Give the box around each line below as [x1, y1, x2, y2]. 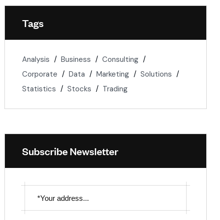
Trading [103, 84, 128, 94]
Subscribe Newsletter [22, 144, 118, 158]
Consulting [102, 55, 138, 64]
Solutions [140, 69, 172, 79]
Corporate [22, 69, 57, 79]
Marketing [96, 69, 129, 79]
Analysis [22, 55, 50, 64]
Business [61, 55, 91, 64]
